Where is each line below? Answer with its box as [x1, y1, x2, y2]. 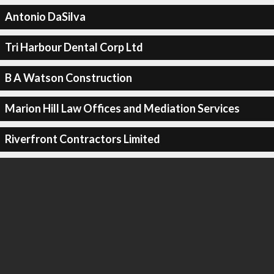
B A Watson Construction [4, 71, 132, 84]
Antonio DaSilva [4, 10, 86, 23]
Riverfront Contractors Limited [4, 132, 160, 146]
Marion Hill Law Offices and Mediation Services [4, 102, 240, 115]
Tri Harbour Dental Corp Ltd [4, 40, 143, 54]
